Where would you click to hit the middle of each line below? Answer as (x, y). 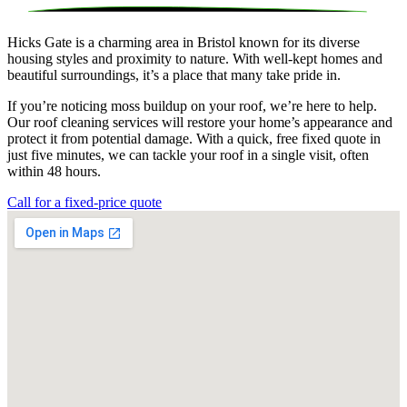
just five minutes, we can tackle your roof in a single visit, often (188, 155)
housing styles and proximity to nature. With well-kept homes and (195, 59)
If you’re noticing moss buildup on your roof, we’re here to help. (192, 106)
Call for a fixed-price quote (84, 203)
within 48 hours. (54, 172)
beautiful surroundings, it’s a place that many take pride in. (174, 75)
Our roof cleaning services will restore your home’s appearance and (200, 123)
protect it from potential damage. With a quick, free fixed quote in (194, 139)
